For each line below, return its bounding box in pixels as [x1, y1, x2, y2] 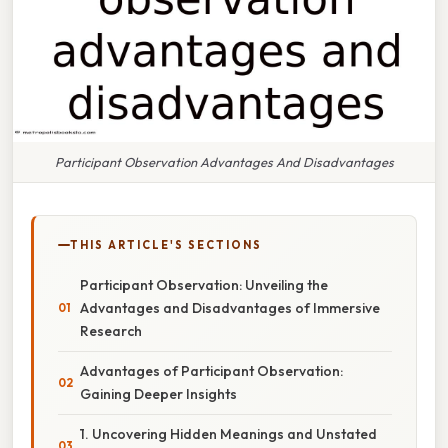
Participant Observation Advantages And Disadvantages [54, 153, 394, 170]
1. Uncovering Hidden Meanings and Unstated [80, 424, 377, 443]
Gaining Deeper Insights [80, 384, 237, 403]
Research [80, 321, 142, 340]
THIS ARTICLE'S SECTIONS [70, 237, 262, 252]
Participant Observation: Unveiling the [80, 275, 328, 294]
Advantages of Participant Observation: [80, 361, 343, 380]
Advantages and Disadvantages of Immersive [80, 298, 380, 317]
